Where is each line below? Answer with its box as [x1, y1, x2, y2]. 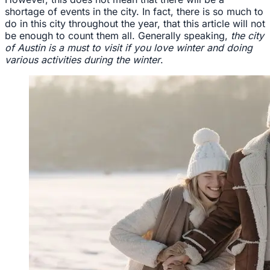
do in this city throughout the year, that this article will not [5, 17, 265, 30]
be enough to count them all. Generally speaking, [5, 30, 231, 42]
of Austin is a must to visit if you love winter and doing [5, 42, 253, 54]
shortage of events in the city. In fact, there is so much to [5, 5, 263, 18]
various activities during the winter [5, 54, 160, 66]
